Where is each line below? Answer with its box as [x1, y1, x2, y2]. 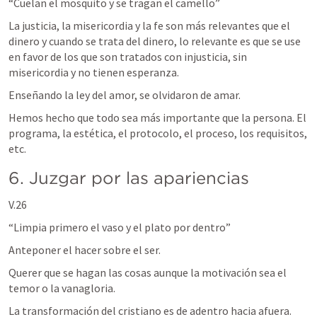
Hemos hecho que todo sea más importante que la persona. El [8, 110, 306, 125]
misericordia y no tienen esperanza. [8, 65, 179, 79]
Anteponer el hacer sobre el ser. [8, 243, 161, 257]
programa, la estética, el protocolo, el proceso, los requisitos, [8, 126, 307, 140]
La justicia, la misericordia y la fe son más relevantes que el [8, 18, 290, 33]
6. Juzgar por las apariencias [8, 168, 249, 188]
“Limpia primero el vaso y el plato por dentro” [8, 220, 231, 234]
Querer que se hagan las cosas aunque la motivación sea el [8, 265, 287, 279]
